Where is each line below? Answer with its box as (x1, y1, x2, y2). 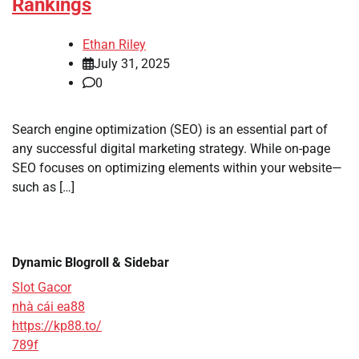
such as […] (12, 179, 75, 196)
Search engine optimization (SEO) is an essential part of (12, 122, 328, 138)
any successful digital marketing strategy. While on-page (12, 141, 330, 157)
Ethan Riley (83, 37, 146, 53)
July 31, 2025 (94, 56, 170, 72)
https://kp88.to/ (12, 318, 102, 334)
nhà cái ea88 (12, 299, 85, 315)
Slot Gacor (12, 280, 71, 296)
